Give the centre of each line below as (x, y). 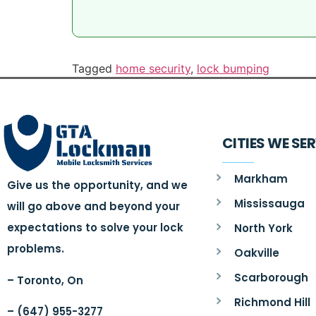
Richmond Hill (272, 302)
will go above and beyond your (93, 207)
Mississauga (269, 203)
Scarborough (271, 277)
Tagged (94, 68)
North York (263, 228)
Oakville (256, 253)
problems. (36, 249)
